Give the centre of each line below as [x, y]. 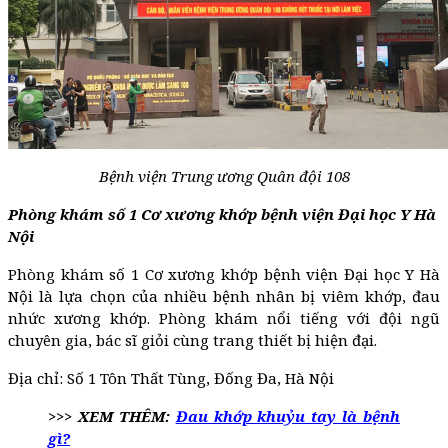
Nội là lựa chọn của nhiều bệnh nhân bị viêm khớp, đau [224, 295]
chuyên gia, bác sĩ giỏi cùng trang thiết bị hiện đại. [192, 339]
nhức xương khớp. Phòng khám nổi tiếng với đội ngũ [224, 317]
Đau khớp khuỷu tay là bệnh [287, 415]
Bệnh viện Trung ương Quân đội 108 [224, 175]
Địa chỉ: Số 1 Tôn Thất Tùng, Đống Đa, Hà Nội [171, 377]
